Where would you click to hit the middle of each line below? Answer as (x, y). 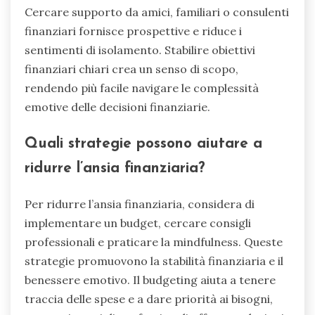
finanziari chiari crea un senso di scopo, (131, 69)
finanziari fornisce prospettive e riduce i (133, 31)
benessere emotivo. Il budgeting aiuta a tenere (150, 280)
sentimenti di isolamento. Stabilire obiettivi (140, 50)
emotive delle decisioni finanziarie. (117, 107)
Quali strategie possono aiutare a (143, 143)
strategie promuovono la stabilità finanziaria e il (154, 261)
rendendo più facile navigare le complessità (142, 88)
